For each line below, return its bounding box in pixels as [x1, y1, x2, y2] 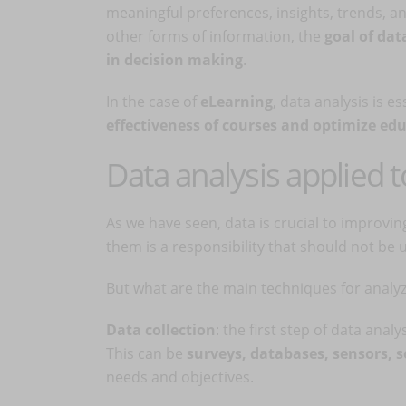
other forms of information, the [106, 26, 324, 46]
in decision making [106, 50, 243, 70]
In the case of [106, 92, 200, 111]
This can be [106, 343, 187, 363]
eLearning [200, 92, 273, 111]
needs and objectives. [106, 367, 254, 387]
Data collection [106, 320, 216, 340]
